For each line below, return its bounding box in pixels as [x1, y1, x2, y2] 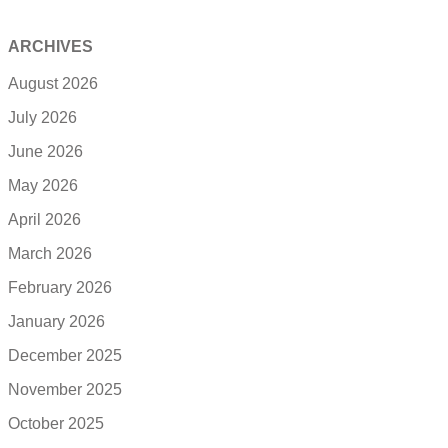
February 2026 [8, 279, 112, 297]
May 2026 [8, 177, 78, 195]
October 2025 [8, 415, 104, 433]
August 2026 [8, 75, 98, 93]
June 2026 [8, 143, 83, 161]
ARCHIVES [8, 38, 93, 56]
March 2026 [8, 245, 92, 263]
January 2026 [8, 313, 105, 331]
